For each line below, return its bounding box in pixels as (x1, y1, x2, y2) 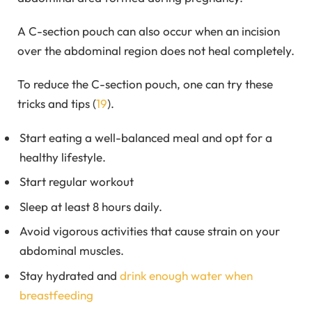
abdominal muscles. (19, 243, 124, 258)
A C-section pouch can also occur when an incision (17, 23, 280, 38)
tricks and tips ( (17, 96, 96, 111)
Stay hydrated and (19, 267, 120, 283)
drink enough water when (120, 267, 253, 283)
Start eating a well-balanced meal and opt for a (19, 130, 272, 145)
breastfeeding (19, 287, 93, 302)
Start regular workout (19, 174, 134, 189)
